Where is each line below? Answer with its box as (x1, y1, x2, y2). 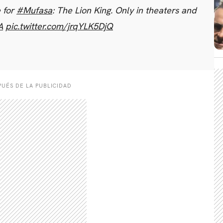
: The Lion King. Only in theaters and (52, 4, 197, 16)
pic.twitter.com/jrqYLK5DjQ (5, 20, 113, 32)
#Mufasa (16, 4, 52, 16)
